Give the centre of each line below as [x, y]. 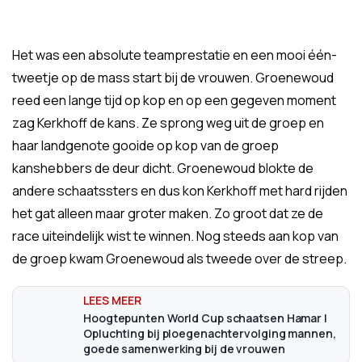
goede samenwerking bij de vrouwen [184, 349]
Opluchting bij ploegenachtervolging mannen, [210, 333]
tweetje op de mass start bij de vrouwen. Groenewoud [173, 78]
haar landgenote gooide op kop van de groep [145, 145]
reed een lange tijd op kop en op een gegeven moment [174, 100]
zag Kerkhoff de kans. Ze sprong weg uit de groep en [168, 123]
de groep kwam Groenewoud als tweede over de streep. [179, 259]
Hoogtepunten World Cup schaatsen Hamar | [205, 318]
